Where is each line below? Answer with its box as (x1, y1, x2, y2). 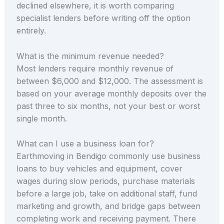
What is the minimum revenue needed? (16, 50, 164, 61)
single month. (16, 113, 67, 123)
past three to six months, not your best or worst (16, 100, 200, 111)
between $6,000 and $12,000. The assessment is (16, 75, 203, 86)
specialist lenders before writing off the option (16, 13, 190, 23)
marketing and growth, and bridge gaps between (16, 201, 200, 211)
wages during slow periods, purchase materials (16, 176, 195, 186)
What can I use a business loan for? (16, 138, 154, 149)
